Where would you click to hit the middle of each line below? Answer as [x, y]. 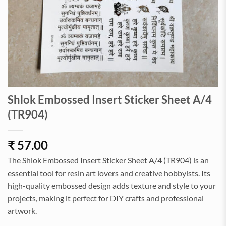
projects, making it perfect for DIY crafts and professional [106, 198]
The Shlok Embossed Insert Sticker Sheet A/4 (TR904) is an [108, 160]
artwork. [22, 211]
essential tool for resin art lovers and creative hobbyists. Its [109, 173]
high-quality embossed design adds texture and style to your [112, 185]
